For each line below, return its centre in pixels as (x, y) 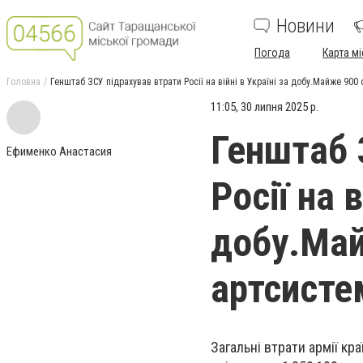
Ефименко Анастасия (59, 152)
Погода (272, 53)
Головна (23, 82)
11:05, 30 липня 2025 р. (265, 107)
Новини (305, 26)
